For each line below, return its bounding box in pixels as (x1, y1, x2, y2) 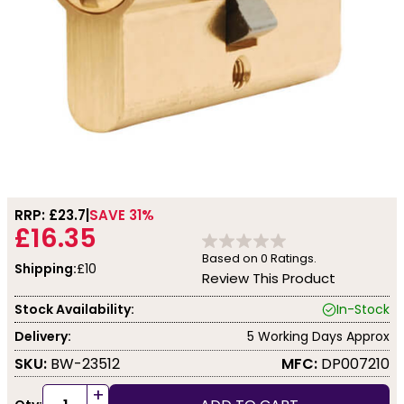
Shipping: (14, 260, 77, 278)
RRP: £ (14, 206, 58, 225)
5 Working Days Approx (247, 326, 390, 345)
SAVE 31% (89, 206, 154, 225)
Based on (202, 250, 261, 267)
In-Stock (336, 299, 390, 318)
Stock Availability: (14, 299, 134, 318)
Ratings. (268, 250, 317, 267)
